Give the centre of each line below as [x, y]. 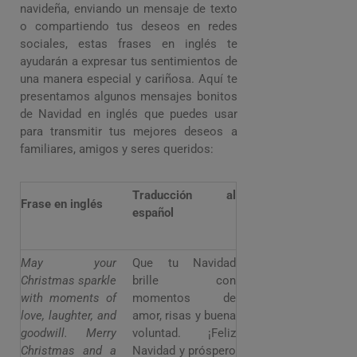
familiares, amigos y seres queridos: [117, 149]
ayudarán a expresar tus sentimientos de [129, 62]
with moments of [69, 298]
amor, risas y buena [184, 316]
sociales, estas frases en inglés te [129, 44]
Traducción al [184, 196]
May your [69, 263]
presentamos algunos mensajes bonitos [129, 97]
